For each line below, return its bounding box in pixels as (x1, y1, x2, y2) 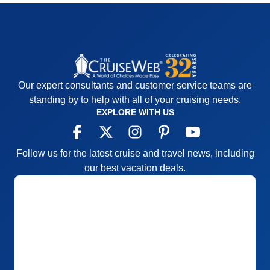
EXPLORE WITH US (96, 107, 174, 118)
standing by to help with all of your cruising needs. (29, 95, 241, 105)
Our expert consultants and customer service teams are (18, 80, 252, 91)
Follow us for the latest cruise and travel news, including (16, 148, 254, 159)
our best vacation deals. (84, 163, 186, 174)
